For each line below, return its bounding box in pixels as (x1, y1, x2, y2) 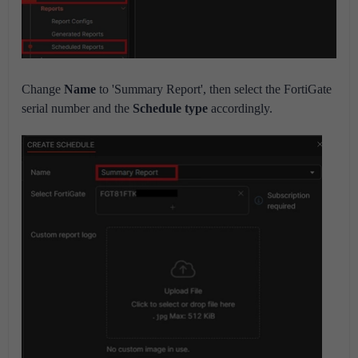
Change (22, 82, 64, 97)
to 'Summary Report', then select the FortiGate (96, 82, 332, 97)
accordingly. (208, 101, 276, 116)
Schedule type (133, 101, 208, 116)
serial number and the (22, 101, 133, 116)
